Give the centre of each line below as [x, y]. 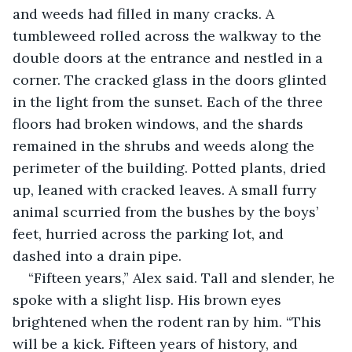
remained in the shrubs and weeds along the [165, 145]
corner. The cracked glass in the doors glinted [172, 79]
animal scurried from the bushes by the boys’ [167, 211]
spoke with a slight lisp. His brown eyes [149, 299]
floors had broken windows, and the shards [160, 123]
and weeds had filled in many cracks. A [145, 13]
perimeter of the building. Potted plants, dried [171, 167]
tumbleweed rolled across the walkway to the [169, 35]
